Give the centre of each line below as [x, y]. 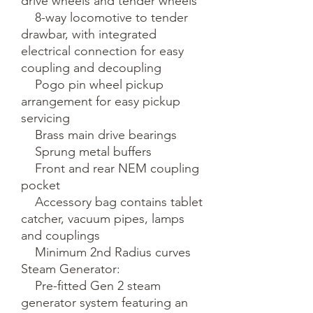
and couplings [60, 235]
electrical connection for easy [102, 51]
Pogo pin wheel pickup [28, 84]
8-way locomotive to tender [28, 17]
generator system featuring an [104, 302]
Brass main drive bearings [28, 134]
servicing [45, 118]
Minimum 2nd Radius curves [28, 252]
